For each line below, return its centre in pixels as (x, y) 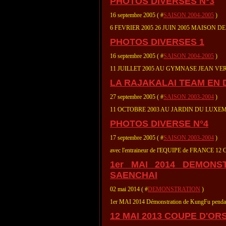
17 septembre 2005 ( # (137, 138)
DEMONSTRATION (174, 189)
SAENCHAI (134, 175)
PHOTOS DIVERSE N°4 (159, 124)
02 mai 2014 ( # (129, 189)
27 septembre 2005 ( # (137, 97)
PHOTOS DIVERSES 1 (157, 42)
